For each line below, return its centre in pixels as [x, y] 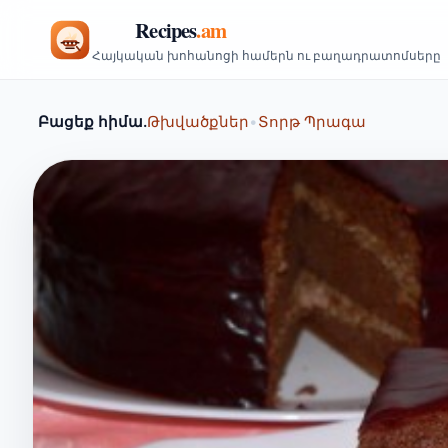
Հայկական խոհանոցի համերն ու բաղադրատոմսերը [266, 56]
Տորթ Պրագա [312, 121]
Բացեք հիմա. [92, 121]
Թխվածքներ [198, 121]
